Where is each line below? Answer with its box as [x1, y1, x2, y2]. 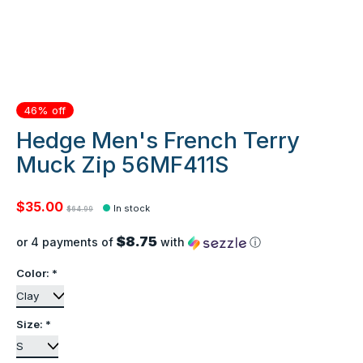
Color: [16, 267, 52, 280]
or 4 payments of [16, 235, 117, 250]
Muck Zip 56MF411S [16, 150, 228, 178]
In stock [113, 203, 151, 215]
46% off [24, 104, 66, 117]
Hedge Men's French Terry [16, 126, 300, 154]
